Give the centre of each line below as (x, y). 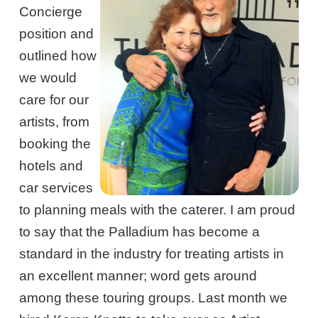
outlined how (58, 56)
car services (56, 188)
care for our (54, 100)
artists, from (55, 122)
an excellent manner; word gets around (138, 276)
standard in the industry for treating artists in (152, 254)
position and (57, 34)
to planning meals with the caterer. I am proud (158, 210)
